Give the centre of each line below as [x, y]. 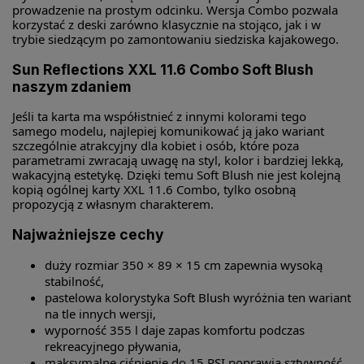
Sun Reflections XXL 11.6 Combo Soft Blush [163, 69]
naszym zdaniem [71, 86]
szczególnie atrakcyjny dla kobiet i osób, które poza [156, 146]
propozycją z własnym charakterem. [113, 204]
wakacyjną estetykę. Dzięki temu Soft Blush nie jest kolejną [176, 175]
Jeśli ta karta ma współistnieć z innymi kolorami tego [159, 117]
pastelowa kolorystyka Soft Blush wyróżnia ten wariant [198, 298]
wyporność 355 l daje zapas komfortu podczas [175, 330]
